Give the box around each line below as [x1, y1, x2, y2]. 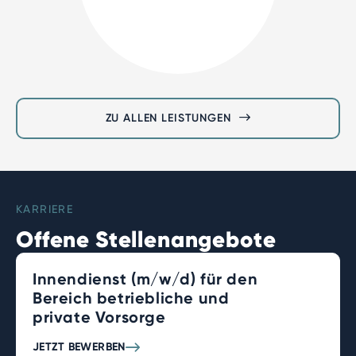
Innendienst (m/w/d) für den [33, 269, 258, 288]
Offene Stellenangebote [16, 226, 277, 253]
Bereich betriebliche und [33, 288, 230, 308]
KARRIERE [16, 203, 74, 215]
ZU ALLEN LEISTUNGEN [105, 111, 231, 125]
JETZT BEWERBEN [33, 340, 126, 354]
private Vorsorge [33, 308, 166, 327]
